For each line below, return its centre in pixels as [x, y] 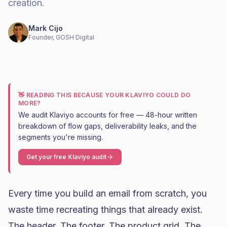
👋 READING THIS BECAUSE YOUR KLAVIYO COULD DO [105, 95]
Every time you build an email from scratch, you [107, 193]
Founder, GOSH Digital [61, 37]
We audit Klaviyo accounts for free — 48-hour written [108, 115]
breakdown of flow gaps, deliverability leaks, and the [107, 126]
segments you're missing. [61, 137]
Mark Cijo [46, 28]
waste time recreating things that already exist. [105, 210]
